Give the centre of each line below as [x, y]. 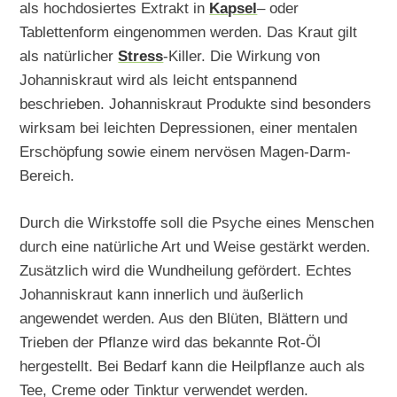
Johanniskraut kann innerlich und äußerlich [162, 294]
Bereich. [47, 175]
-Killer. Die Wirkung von [242, 55]
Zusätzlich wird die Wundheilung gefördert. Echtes [186, 270]
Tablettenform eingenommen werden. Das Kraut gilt [189, 31]
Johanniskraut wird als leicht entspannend [159, 79]
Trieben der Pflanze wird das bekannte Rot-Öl [171, 342]
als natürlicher [69, 55]
